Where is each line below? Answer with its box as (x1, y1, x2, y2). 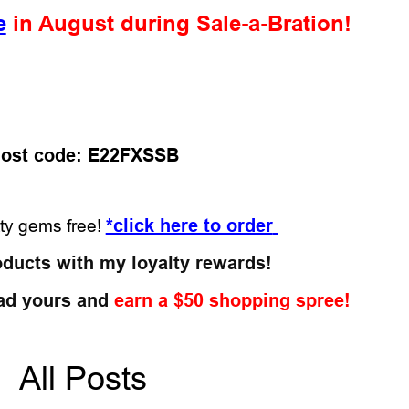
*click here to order (105, 214, 273, 236)
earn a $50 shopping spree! (114, 288, 351, 311)
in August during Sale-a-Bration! (5, 9, 358, 37)
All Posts (19, 359, 148, 397)
